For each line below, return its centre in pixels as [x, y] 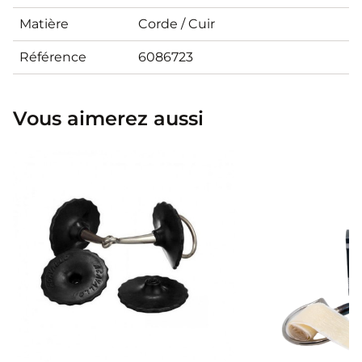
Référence [53, 57]
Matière [44, 23]
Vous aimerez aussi [108, 118]
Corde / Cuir [177, 23]
